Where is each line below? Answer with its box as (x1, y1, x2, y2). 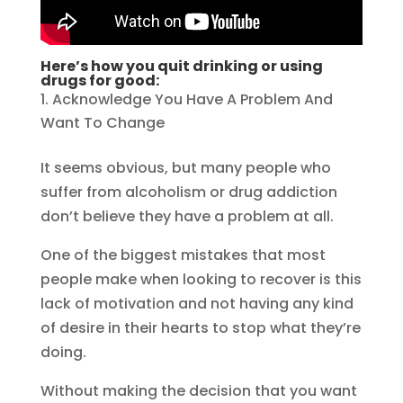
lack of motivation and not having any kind (40, 293, 354, 315)
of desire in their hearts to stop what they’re (40, 318, 361, 339)
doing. (40, 342, 90, 363)
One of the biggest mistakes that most (40, 245, 326, 266)
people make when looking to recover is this (40, 269, 362, 291)
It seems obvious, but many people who (40, 157, 331, 179)
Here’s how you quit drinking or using (40, 56, 323, 77)
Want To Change (40, 112, 165, 134)
